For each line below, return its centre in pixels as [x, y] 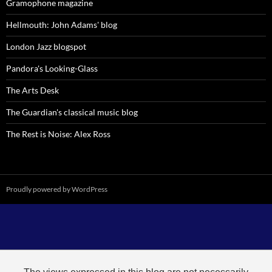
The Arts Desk [32, 90]
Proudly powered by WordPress [57, 189]
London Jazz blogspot [46, 46]
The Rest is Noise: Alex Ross [58, 134]
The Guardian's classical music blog [72, 112]
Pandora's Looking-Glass [52, 68]
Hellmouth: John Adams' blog [62, 24]
